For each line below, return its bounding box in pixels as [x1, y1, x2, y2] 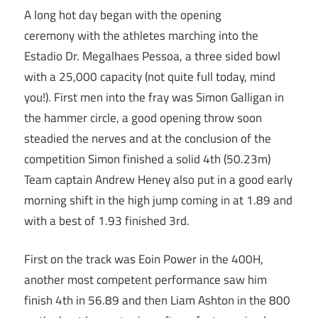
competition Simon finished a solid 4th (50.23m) [24, 149, 270, 168]
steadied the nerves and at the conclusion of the [24, 128, 271, 148]
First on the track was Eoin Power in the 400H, [24, 250, 263, 269]
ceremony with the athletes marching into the [24, 26, 258, 45]
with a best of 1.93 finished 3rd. [24, 211, 190, 230]
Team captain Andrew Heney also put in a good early [24, 170, 292, 189]
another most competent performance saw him [24, 270, 267, 290]
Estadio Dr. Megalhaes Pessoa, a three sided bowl [24, 46, 280, 65]
